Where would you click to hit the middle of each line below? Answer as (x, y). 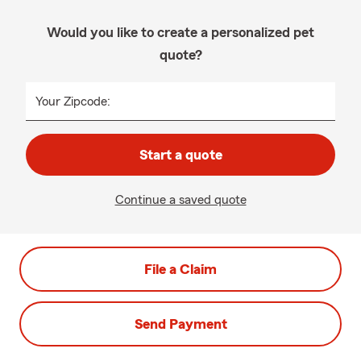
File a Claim (180, 269)
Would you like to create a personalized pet (180, 32)
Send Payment (180, 324)
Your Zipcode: (73, 102)
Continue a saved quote (180, 200)
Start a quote (180, 155)
